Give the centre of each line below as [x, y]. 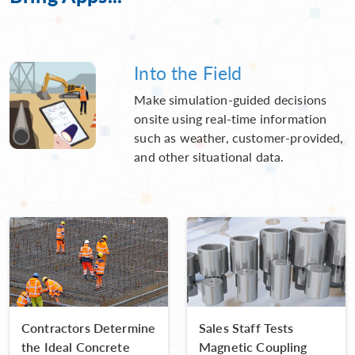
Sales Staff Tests [246, 327]
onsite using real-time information [231, 119]
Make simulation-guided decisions [231, 100]
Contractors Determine [89, 327]
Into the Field [188, 73]
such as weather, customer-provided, [239, 138]
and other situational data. [209, 157]
